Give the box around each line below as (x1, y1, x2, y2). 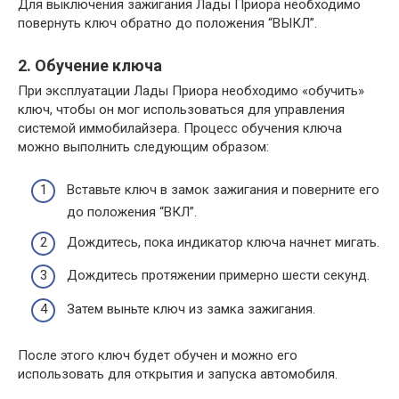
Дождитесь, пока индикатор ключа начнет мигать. (67, 233, 379, 250)
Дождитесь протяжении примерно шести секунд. (67, 267, 370, 284)
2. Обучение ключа (18, 55, 162, 75)
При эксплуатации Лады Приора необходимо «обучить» (18, 82, 364, 99)
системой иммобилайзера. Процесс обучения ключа (18, 119, 342, 136)
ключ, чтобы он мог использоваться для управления (18, 101, 345, 118)
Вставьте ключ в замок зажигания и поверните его (67, 182, 379, 199)
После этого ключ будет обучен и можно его (18, 346, 297, 363)
